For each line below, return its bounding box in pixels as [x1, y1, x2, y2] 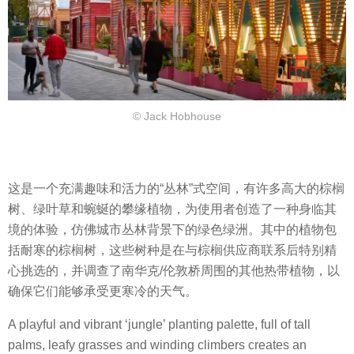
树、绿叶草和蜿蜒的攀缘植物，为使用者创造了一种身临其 [8, 202, 337, 217]
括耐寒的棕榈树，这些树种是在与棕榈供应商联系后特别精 [8, 243, 337, 258]
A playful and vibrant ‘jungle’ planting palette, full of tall [8, 318, 311, 332]
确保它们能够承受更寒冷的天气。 [8, 284, 198, 299]
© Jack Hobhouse [133, 109, 221, 122]
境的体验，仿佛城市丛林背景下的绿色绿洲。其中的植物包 [8, 223, 337, 237]
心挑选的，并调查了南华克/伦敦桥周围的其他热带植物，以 [8, 264, 340, 278]
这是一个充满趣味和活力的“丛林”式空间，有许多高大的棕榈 [8, 182, 345, 196]
